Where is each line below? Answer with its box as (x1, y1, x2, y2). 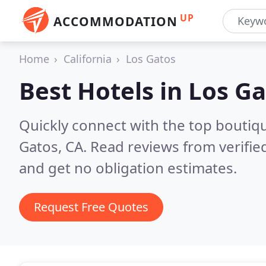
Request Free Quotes (34, 199, 148, 215)
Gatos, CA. (19, 137, 90, 156)
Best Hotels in (19, 74, 188, 107)
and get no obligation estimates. (19, 158, 237, 178)
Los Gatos (126, 52, 176, 66)
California (64, 52, 112, 66)
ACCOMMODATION (53, 13, 178, 30)
